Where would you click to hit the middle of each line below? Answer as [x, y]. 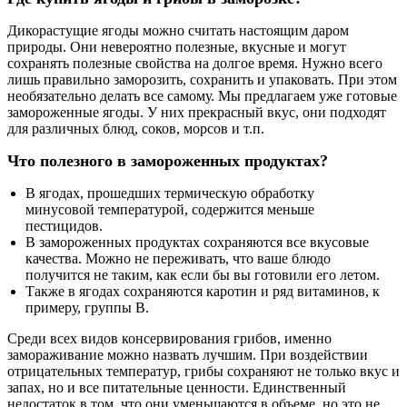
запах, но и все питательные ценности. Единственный [177, 387]
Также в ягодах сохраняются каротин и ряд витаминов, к [203, 291]
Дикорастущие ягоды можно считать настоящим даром [178, 30]
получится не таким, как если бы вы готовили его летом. [203, 274]
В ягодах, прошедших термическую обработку [170, 193]
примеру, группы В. [87, 307]
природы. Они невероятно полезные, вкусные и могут [177, 46]
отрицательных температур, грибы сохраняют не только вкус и [203, 371]
